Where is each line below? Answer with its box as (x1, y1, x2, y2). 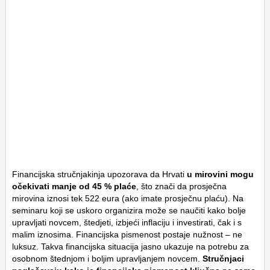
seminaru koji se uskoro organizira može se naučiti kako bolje (12, 206, 246, 216)
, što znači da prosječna (136, 181, 227, 192)
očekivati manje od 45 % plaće (12, 181, 136, 192)
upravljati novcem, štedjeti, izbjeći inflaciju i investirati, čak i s (12, 218, 242, 228)
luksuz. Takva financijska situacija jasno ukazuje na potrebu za (12, 242, 249, 252)
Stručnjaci (202, 254, 244, 264)
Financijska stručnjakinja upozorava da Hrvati (12, 169, 187, 180)
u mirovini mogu (187, 169, 254, 180)
